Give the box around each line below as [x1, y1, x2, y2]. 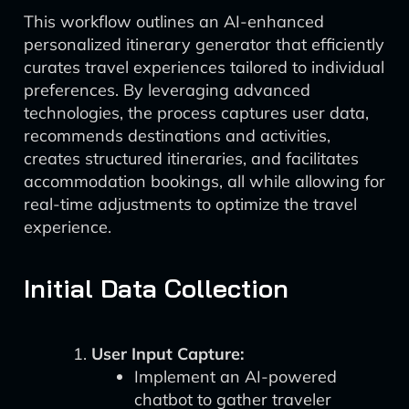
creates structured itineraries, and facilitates [24, 148, 359, 169]
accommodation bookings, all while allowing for [24, 171, 385, 192]
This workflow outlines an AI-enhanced [24, 11, 324, 32]
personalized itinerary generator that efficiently [24, 34, 384, 55]
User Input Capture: [91, 343, 244, 364]
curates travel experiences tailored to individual [24, 57, 384, 78]
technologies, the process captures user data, [24, 102, 369, 123]
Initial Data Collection [24, 272, 288, 304]
